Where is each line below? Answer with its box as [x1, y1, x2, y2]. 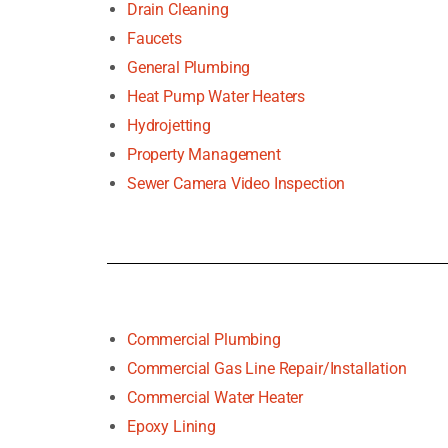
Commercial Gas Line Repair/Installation [126, 358, 407, 378]
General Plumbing [126, 57, 251, 77]
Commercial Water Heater [126, 387, 304, 407]
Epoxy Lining [126, 416, 216, 436]
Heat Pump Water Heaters [126, 86, 306, 106]
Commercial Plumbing [126, 329, 281, 349]
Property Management [126, 144, 281, 164]
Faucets [126, 28, 182, 48]
